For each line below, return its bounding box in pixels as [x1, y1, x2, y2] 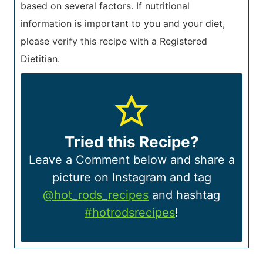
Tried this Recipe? [64, 133, 199, 151]
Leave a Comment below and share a [28, 153, 235, 167]
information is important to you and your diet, [21, 17, 225, 29]
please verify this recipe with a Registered [21, 35, 207, 47]
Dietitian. [21, 52, 60, 65]
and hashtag [149, 188, 220, 203]
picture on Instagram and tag [52, 170, 211, 185]
